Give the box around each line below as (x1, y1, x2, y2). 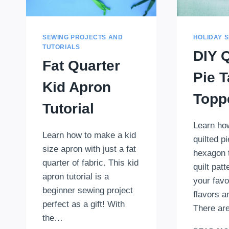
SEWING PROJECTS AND (42, 33, 123, 41)
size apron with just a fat (42, 144, 136, 154)
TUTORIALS (42, 43, 80, 51)
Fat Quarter (42, 57, 120, 74)
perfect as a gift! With (42, 199, 125, 209)
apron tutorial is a (42, 171, 109, 181)
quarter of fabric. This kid (42, 157, 139, 168)
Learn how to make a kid (42, 130, 136, 140)
